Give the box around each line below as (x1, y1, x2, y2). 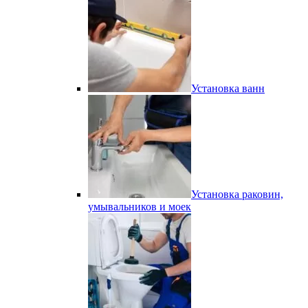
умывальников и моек (88, 201, 191, 212)
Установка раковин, (191, 188, 283, 200)
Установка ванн (191, 82, 265, 94)
